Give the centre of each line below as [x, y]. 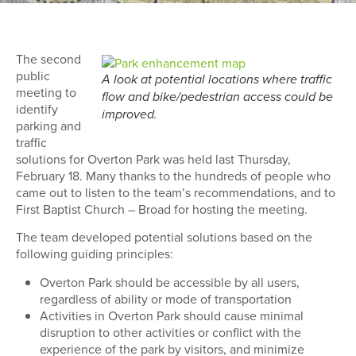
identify [37, 109]
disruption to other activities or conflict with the [170, 332]
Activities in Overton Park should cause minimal [172, 315]
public [33, 75]
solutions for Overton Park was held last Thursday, [153, 159]
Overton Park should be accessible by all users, [170, 282]
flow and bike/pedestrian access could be [217, 97]
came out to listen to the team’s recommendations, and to [176, 192]
